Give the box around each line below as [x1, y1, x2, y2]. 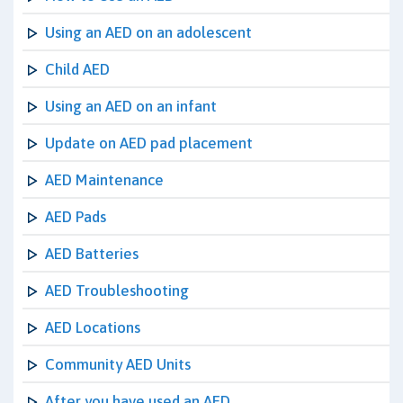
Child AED [45, 60, 110, 78]
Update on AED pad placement [45, 134, 253, 152]
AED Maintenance [45, 171, 164, 189]
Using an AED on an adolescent [45, 23, 252, 41]
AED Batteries [45, 245, 139, 263]
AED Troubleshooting [45, 282, 189, 300]
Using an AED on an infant [45, 97, 217, 115]
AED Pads [45, 208, 106, 226]
